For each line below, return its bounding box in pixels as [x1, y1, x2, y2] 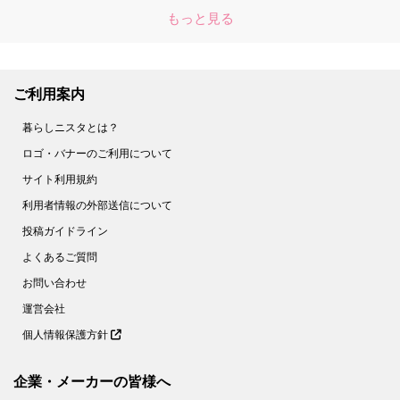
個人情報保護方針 [22, 328, 111, 341]
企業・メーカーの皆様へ [13, 373, 171, 389]
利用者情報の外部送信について [22, 198, 172, 212]
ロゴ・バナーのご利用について [22, 146, 172, 160]
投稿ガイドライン [22, 224, 108, 237]
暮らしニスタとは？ [22, 121, 119, 134]
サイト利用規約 [22, 172, 97, 186]
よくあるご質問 [22, 250, 97, 263]
